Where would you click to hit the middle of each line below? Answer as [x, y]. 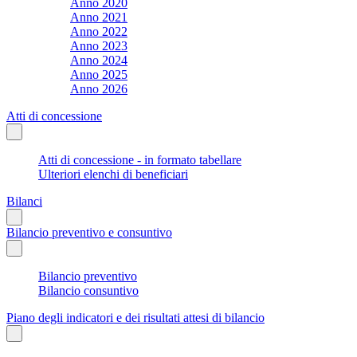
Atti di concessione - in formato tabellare [140, 159]
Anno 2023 [99, 45]
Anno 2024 [99, 60]
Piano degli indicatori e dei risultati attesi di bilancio [135, 317]
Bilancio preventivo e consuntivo [89, 232]
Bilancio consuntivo [88, 290]
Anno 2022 [99, 31]
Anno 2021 [99, 17]
